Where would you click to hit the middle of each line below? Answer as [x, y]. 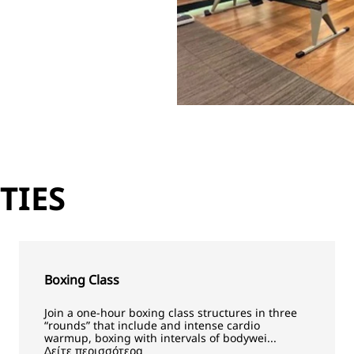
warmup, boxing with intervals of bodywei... [160, 338]
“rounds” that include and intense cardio [152, 325]
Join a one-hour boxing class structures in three [170, 313]
